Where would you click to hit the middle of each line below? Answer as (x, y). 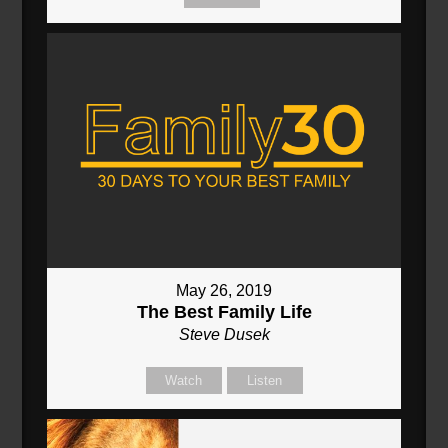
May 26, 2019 (224, 291)
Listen (264, 381)
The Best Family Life (224, 312)
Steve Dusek (224, 335)
